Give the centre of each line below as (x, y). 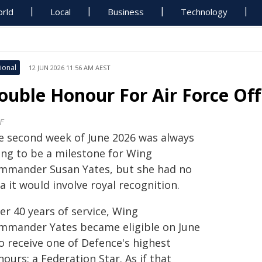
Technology (204, 12)
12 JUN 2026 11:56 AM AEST (70, 68)
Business (126, 12)
